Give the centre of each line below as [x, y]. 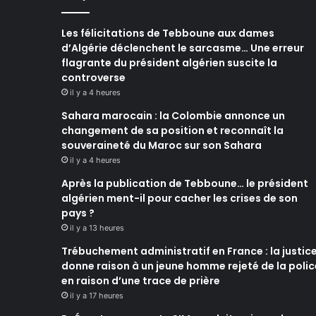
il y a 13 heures [97, 228]
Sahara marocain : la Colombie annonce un [173, 116]
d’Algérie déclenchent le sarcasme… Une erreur [183, 48]
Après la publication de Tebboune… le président [185, 183]
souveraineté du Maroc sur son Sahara [162, 145]
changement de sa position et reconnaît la [172, 130]
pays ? [78, 213]
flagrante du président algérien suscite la [169, 63]
